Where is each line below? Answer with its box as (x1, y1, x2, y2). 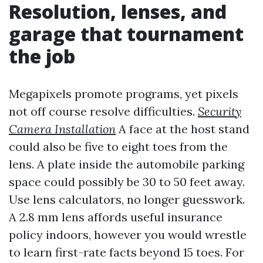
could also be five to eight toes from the (9, 139, 228, 154)
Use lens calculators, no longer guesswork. (9, 192, 245, 207)
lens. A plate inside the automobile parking (9, 157, 244, 171)
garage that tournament (9, 21, 244, 46)
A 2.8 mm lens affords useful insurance (9, 210, 222, 224)
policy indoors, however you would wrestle (9, 227, 247, 242)
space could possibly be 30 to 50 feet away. (9, 174, 245, 189)
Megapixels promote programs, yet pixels (9, 86, 238, 101)
